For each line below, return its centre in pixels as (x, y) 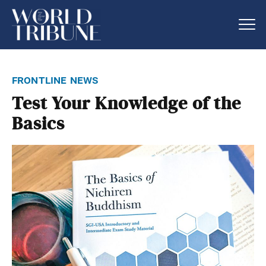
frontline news (56, 79)
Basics (38, 124)
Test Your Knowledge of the (126, 104)
